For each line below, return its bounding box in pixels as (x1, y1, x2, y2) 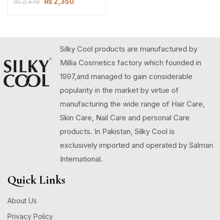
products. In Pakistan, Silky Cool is (60, 127, 175, 136)
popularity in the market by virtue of (60, 85, 179, 95)
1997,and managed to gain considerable (60, 72, 192, 81)
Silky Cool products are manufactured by (60, 44, 197, 54)
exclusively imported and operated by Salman (60, 140, 213, 150)
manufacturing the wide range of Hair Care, (60, 99, 205, 109)
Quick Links (7, 173, 65, 187)
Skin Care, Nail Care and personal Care (60, 113, 190, 122)
